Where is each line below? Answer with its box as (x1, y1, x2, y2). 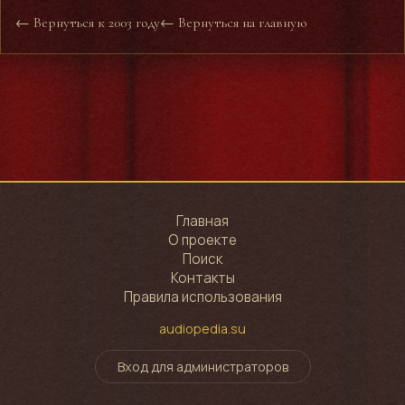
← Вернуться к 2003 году (15, 14, 160, 32)
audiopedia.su (159, 319, 246, 337)
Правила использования (123, 287, 282, 307)
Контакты (170, 268, 235, 288)
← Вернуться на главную (160, 14, 306, 32)
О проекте (168, 231, 237, 250)
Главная (176, 212, 229, 231)
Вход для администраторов (117, 358, 288, 375)
